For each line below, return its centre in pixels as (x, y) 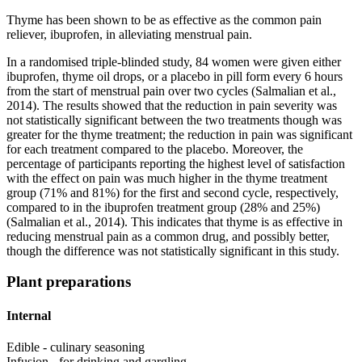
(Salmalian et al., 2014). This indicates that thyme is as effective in (175, 221)
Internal (29, 315)
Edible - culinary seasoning (76, 347)
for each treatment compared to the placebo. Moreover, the (155, 149)
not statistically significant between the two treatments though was (174, 120)
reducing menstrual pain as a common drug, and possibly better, (168, 236)
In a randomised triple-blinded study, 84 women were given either (174, 61)
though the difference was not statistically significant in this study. (173, 250)
